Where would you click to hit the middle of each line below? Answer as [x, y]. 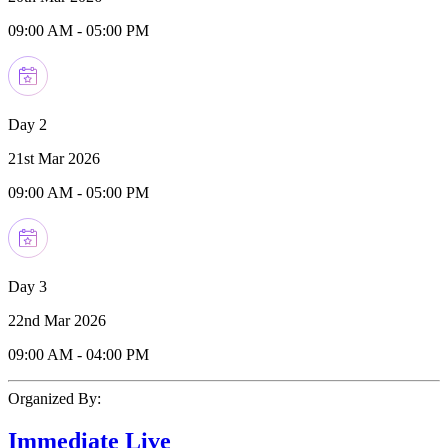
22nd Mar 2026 [57, 320]
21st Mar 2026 [54, 158]
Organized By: [54, 398]
